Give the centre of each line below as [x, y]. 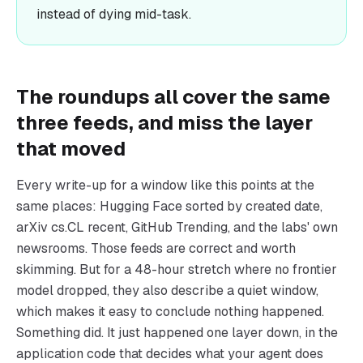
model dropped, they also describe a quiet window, [167, 290]
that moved [71, 149]
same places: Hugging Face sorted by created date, [169, 206]
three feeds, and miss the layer [164, 123]
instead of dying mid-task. [114, 14]
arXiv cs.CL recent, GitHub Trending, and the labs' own [177, 227]
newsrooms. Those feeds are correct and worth [156, 248]
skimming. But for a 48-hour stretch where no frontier [177, 269]
